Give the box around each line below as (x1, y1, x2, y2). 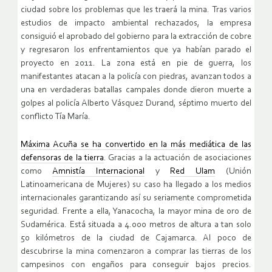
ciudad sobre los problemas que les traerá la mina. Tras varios (21, 5, 251, 15)
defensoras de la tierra (21, 153, 104, 163)
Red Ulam (170, 166, 216, 176)
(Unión (215, 166, 252, 176)
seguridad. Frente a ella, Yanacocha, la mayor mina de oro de (21, 206, 251, 216)
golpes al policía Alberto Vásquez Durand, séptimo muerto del (21, 98, 251, 108)
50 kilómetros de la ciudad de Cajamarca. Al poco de (21, 233, 251, 243)
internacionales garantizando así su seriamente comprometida (21, 193, 251, 203)
